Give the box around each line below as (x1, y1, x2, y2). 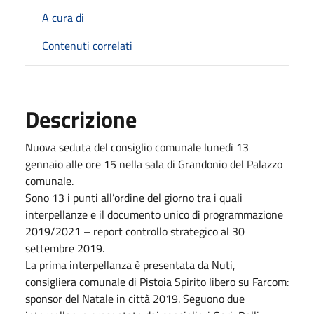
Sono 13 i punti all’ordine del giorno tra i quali (25, 189, 243, 206)
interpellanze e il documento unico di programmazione (25, 205, 283, 223)
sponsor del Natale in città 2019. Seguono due (25, 289, 245, 307)
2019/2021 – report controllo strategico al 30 (25, 222, 245, 240)
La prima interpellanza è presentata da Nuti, (25, 256, 235, 273)
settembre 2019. (25, 239, 104, 257)
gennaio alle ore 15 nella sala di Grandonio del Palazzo (25, 155, 282, 172)
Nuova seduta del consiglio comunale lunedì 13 (25, 138, 249, 156)
